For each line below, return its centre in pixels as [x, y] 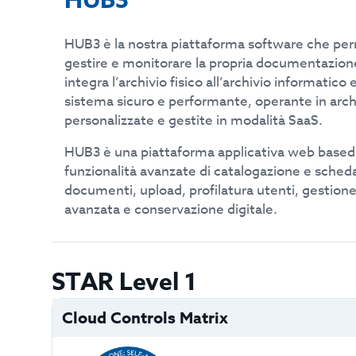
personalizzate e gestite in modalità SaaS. [194, 120]
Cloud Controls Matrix [145, 317]
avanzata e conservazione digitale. [171, 209]
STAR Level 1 [124, 282]
